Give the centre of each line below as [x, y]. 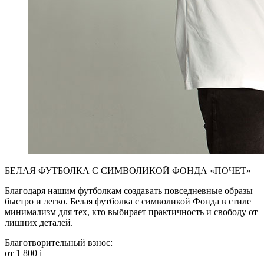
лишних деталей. [39, 222]
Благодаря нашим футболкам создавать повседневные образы [129, 191]
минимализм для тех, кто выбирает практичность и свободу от [131, 212]
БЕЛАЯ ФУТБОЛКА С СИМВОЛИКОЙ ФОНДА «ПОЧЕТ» [128, 171]
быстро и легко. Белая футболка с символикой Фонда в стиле [128, 201]
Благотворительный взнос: [59, 242]
